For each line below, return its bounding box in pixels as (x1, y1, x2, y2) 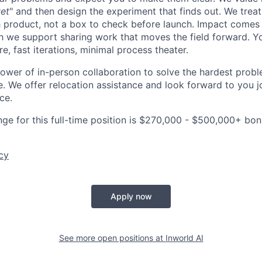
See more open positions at (58, 232, 166, 243)
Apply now (110, 191, 152, 201)
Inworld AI (165, 232, 204, 243)
